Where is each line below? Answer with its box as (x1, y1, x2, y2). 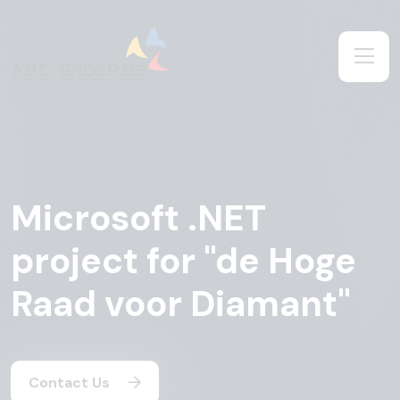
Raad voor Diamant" (11, 280, 351, 327)
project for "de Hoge (11, 237, 356, 284)
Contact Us (29, 373, 113, 392)
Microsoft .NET (11, 195, 266, 241)
